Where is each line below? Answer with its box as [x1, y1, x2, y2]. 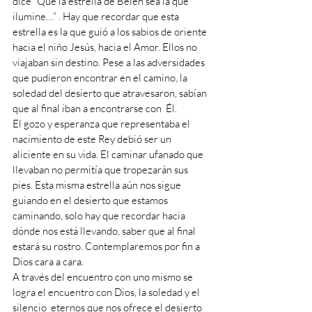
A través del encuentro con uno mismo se [13, 270, 195, 283]
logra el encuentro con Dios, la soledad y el [13, 286, 202, 299]
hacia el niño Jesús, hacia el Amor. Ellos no [13, 40, 199, 54]
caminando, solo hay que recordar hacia [13, 209, 187, 222]
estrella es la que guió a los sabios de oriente [13, 25, 209, 38]
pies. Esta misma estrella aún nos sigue [13, 178, 183, 192]
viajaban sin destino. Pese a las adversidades [13, 56, 207, 69]
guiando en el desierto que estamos [13, 194, 170, 207]
